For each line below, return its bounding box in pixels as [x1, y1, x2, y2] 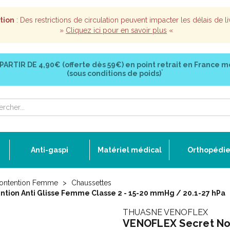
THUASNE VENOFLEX [123, 207, 208, 217]
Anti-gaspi [31, 146, 68, 154]
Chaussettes [71, 179, 111, 187]
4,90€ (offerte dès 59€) [36, 61, 125, 69]
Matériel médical [97, 146, 162, 154]
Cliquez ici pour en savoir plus [66, 26, 167, 34]
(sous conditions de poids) [67, 69, 161, 78]
